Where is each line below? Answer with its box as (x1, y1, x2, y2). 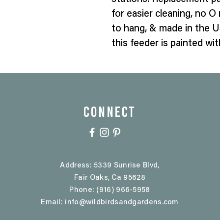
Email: (41, 199, 65, 207)
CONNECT (83, 103, 136, 121)
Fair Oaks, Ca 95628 (74, 174, 145, 182)
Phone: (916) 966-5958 (69, 187, 150, 194)
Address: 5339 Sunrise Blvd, (60, 162, 160, 170)
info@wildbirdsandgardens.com (65, 199, 179, 207)
